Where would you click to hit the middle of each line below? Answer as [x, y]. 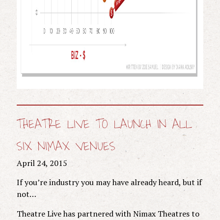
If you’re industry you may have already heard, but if [109, 182]
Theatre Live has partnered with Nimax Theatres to [108, 213]
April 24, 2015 [42, 163]
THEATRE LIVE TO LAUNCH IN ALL [104, 124]
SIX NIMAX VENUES [66, 146]
